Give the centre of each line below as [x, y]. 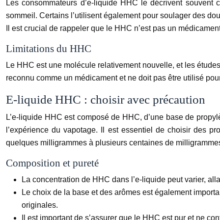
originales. [40, 205]
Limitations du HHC [49, 48]
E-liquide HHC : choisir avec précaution [106, 99]
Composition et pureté [52, 163]
